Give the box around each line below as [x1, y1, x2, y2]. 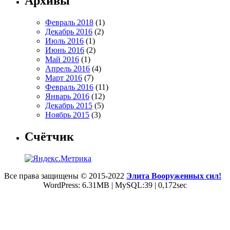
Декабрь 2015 [45, 101, 92, 110]
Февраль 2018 [45, 18, 93, 27]
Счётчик [25, 130, 74, 144]
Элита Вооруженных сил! [126, 171, 221, 181]
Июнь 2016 [45, 46, 84, 55]
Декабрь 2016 [45, 27, 92, 36]
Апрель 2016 [45, 64, 90, 73]
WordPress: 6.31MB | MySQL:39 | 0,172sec [43, 181, 187, 190]
